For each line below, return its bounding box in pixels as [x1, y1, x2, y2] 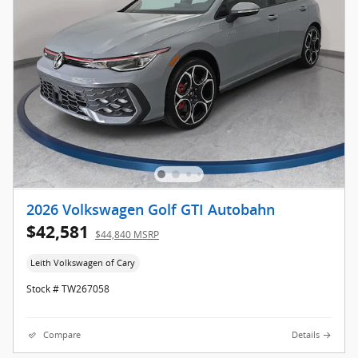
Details [292, 329, 320, 341]
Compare [43, 329, 81, 341]
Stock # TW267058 [26, 282, 109, 296]
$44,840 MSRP [95, 227, 159, 241]
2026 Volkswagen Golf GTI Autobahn [26, 201, 275, 218]
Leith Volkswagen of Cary [30, 257, 136, 268]
